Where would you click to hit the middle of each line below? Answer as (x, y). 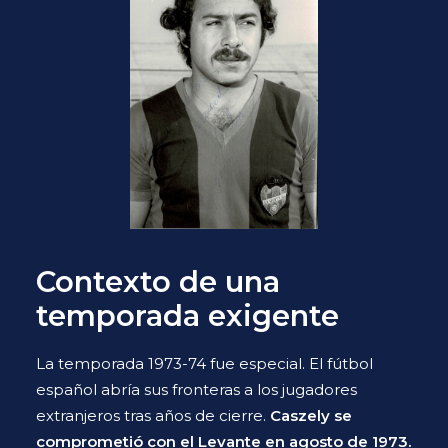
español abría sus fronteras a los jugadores (196, 389)
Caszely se (311, 415)
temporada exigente (187, 315)
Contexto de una (158, 281)
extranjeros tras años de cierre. (153, 415)
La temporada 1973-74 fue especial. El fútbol (204, 363)
